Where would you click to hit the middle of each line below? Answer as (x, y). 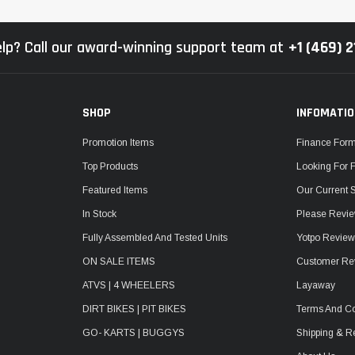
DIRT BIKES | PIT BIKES (134, 309)
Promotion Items (118, 142)
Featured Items (115, 190)
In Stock (99, 214)
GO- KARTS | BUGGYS (133, 332)
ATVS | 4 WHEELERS (128, 285)
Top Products (110, 166)
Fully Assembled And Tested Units (155, 237)
